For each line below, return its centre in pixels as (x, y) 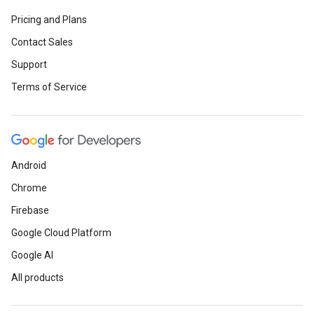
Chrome (29, 188)
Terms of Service (49, 87)
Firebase (30, 210)
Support (29, 64)
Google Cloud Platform (61, 233)
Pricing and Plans (49, 20)
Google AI (32, 255)
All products (37, 278)
